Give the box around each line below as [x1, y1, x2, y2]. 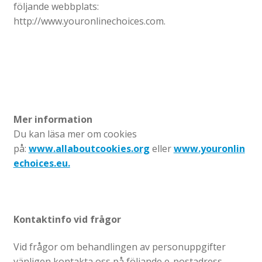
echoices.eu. [13, 157, 70, 170]
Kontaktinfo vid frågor [13, 212, 121, 226]
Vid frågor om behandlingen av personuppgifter [13, 240, 226, 254]
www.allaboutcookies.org [28, 142, 150, 156]
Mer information [13, 113, 92, 126]
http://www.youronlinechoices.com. [13, 15, 166, 28]
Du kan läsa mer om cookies [13, 127, 137, 141]
